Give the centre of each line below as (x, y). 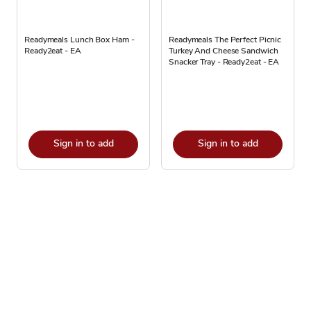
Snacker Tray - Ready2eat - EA (224, 62)
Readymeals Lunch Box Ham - (79, 40)
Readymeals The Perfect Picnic (225, 40)
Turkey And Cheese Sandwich (224, 51)
